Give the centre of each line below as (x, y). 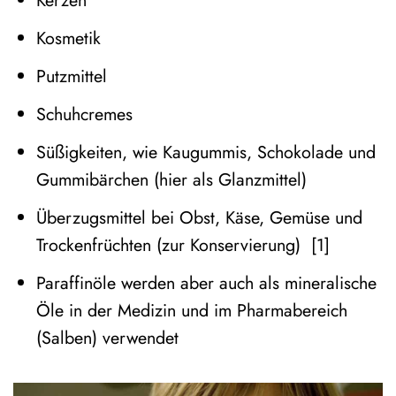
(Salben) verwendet (107, 337)
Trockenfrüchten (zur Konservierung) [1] (183, 244)
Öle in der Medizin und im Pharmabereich (191, 310)
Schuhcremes (84, 114)
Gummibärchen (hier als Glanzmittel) (171, 179)
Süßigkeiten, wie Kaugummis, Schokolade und (206, 152)
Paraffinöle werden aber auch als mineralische (206, 282)
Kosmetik (68, 38)
